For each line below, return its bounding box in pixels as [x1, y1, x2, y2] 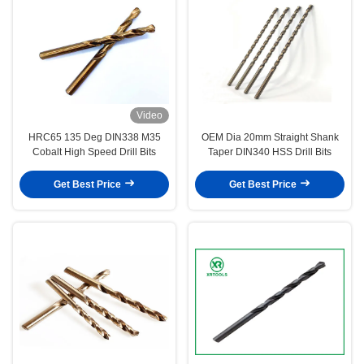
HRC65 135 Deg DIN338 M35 [28, 131, 161, 143]
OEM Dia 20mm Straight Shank [201, 131, 339, 143]
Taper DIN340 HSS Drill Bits [208, 145, 331, 158]
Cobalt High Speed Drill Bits [32, 145, 156, 158]
